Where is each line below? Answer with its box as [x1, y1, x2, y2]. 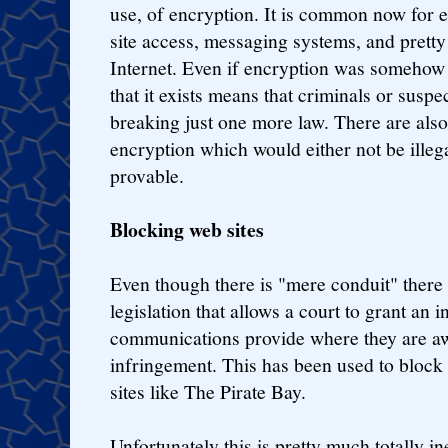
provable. [110, 161, 184, 189]
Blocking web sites [110, 214, 264, 244]
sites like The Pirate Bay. [110, 377, 306, 405]
